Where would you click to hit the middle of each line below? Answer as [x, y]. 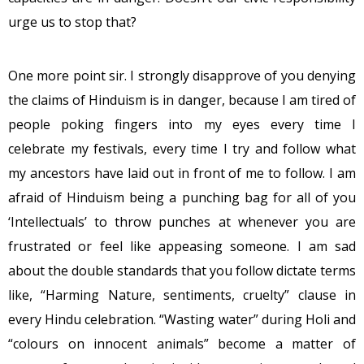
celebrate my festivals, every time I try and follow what [182, 148]
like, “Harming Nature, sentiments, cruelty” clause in [182, 295]
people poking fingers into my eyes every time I [182, 124]
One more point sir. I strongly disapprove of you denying [182, 75]
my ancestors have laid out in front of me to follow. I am [182, 173]
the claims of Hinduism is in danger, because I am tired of [182, 100]
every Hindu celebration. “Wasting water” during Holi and [182, 319]
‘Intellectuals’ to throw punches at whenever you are [182, 221]
